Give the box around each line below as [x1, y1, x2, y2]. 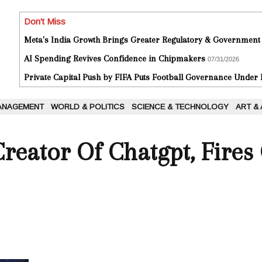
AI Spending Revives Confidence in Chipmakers [24, 53, 205, 64]
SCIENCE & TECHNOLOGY [132, 102, 229, 112]
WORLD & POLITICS [51, 102, 125, 112]
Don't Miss [24, 16, 65, 27]
